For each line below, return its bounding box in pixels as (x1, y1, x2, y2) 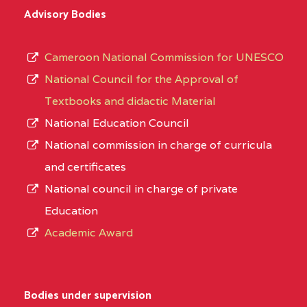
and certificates (45, 160, 126, 175)
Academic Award (45, 225, 133, 241)
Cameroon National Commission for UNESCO (45, 50, 284, 65)
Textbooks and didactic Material (45, 94, 216, 109)
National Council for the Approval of (45, 72, 238, 87)
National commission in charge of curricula (45, 138, 272, 153)
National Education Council (45, 116, 189, 131)
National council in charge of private (45, 182, 238, 197)
